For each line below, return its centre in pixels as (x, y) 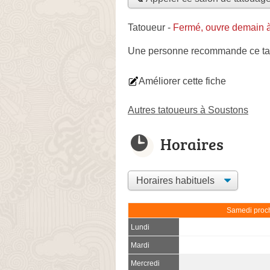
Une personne (159, 51)
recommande (219, 51)
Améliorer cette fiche (182, 81)
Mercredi (145, 263)
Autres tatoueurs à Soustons (188, 110)
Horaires (192, 144)
